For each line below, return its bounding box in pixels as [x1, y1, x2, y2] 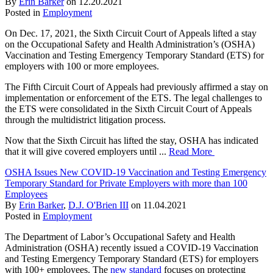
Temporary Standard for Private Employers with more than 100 [5, 177, 247, 188]
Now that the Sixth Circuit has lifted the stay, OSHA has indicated [5, 135, 258, 146]
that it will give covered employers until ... [5, 146, 169, 157]
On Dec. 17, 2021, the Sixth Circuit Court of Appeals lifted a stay [5, 27, 257, 38]
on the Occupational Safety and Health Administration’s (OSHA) [5, 38, 255, 49]
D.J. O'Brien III [68, 199, 129, 210]
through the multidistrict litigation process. [5, 114, 166, 125]
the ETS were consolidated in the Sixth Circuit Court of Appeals [5, 103, 252, 114]
